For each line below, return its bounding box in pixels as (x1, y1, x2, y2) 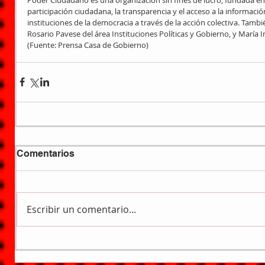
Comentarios (17, 147, 75, 159)
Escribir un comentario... (27, 202, 136, 216)
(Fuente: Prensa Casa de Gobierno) (27, 39, 148, 50)
